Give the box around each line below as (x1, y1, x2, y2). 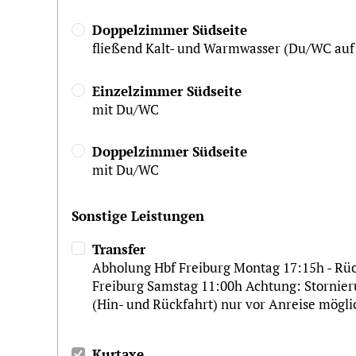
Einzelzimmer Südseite (92, 81, 242, 100)
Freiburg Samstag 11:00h (92, 276, 243, 295)
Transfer (92, 239, 146, 258)
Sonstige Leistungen (72, 207, 204, 226)
